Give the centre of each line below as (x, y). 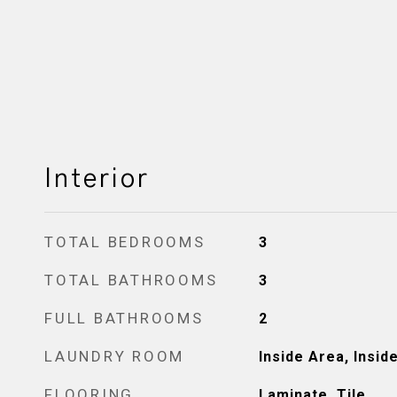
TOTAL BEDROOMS (125, 242)
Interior (97, 179)
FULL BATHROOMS (124, 318)
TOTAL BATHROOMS (131, 280)
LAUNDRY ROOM (114, 356)
